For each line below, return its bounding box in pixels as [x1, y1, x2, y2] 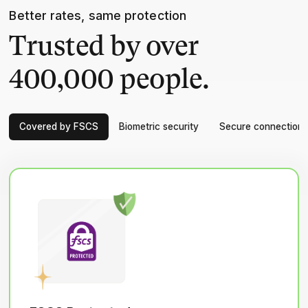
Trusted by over [9, 34, 199, 62]
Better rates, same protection [9, 8, 186, 23]
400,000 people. [9, 67, 210, 95]
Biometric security [119, 121, 199, 133]
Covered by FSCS [19, 121, 99, 133]
